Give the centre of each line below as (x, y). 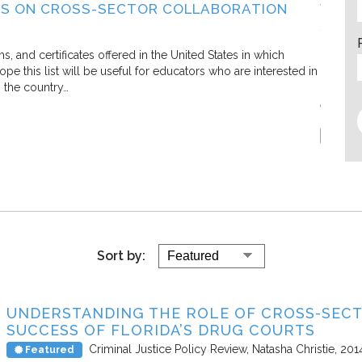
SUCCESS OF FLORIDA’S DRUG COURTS (161, 330)
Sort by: (121, 256)
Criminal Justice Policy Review (168, 349)
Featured (48, 350)
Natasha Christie (293, 349)
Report (344, 136)
